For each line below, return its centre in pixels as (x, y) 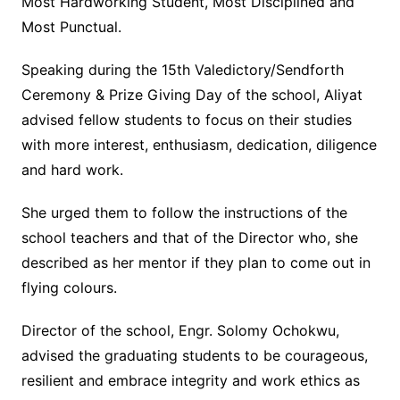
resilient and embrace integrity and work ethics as (190, 380)
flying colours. (69, 287)
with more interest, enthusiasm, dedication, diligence (199, 144)
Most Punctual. (71, 26)
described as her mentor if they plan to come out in (196, 262)
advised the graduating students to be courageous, (194, 355)
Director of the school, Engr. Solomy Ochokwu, (180, 330)
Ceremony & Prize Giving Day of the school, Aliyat (192, 94)
